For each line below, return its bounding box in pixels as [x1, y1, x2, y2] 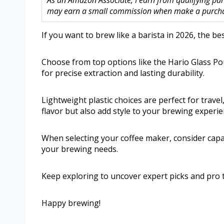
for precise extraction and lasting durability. [41, 67, 204, 79]
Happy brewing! [41, 197, 100, 209]
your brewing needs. [41, 143, 118, 155]
